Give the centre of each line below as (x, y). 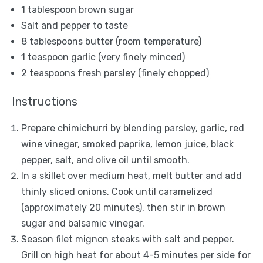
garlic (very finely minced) (127, 57)
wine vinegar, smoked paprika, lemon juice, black (127, 144)
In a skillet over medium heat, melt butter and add (131, 176)
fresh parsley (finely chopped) (142, 73)
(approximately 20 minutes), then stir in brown (123, 208)
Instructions (45, 102)
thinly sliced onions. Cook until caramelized (117, 192)
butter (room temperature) (142, 41)
